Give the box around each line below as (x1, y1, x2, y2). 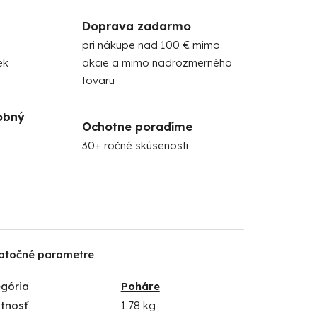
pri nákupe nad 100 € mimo (81, 38, 220, 52)
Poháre (120, 279, 160, 293)
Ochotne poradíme (81, 118, 192, 134)
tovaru (81, 73, 115, 87)
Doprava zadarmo (81, 18, 191, 33)
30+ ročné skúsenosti (81, 138, 188, 152)
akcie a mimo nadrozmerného (81, 55, 232, 69)
